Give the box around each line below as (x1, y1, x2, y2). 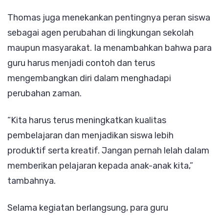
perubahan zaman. (7, 88, 82, 99)
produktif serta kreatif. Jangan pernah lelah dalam (7, 145, 209, 156)
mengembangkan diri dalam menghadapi (7, 73, 171, 84)
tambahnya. (7, 175, 56, 187)
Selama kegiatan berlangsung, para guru (7, 202, 168, 214)
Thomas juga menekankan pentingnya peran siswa (7, 12, 210, 23)
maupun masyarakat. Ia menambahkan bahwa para (7, 43, 212, 54)
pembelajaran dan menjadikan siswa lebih (7, 130, 174, 141)
